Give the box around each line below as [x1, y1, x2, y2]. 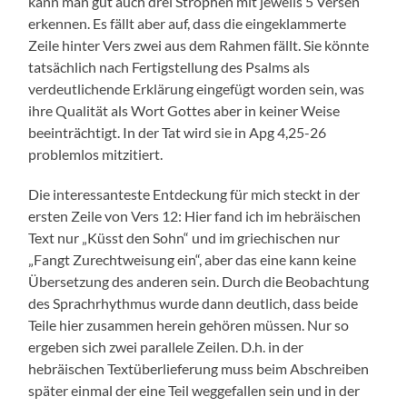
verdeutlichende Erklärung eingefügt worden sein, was [28, 80, 365, 98]
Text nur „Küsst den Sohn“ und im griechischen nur [28, 229, 341, 247]
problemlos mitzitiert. [28, 145, 164, 164]
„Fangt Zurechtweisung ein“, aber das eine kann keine [28, 251, 357, 269]
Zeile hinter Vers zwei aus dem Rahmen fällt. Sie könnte [28, 36, 370, 55]
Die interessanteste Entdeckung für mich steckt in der [28, 185, 361, 203]
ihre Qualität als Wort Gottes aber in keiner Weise [28, 102, 341, 120]
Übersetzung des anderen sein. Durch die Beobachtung [28, 273, 370, 291]
